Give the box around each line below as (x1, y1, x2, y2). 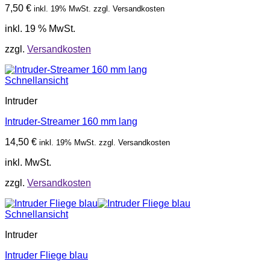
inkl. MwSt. (5, 157, 51, 168)
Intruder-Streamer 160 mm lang (5, 116, 137, 127)
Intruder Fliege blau (5, 250, 88, 261)
